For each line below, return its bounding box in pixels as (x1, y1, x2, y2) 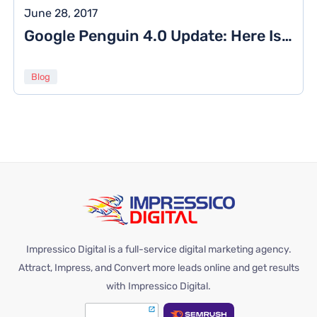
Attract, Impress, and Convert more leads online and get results (18, 262, 299, 275)
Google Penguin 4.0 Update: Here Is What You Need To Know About (282, 27, 293, 45)
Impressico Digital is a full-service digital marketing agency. (25, 243, 292, 256)
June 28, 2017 (24, 6, 98, 20)
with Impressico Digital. (106, 280, 211, 293)
